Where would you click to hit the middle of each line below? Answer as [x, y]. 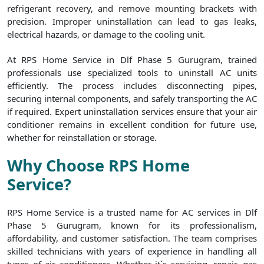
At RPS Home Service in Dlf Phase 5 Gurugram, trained [132, 60]
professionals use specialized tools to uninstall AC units [132, 72]
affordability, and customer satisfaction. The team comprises [132, 238]
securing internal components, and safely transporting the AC [132, 98]
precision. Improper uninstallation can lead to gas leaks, [132, 21]
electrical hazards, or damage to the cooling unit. [106, 34]
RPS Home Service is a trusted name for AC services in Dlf [132, 212]
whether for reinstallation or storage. [82, 137]
